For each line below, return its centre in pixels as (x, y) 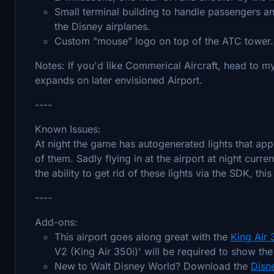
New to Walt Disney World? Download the (153, 266)
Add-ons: (56, 222)
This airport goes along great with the (143, 236)
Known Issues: (68, 129)
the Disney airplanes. (102, 26)
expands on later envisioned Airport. (119, 80)
